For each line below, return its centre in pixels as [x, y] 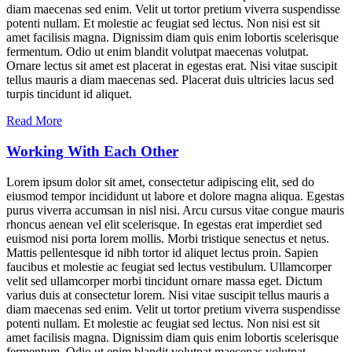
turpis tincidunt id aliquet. [69, 94]
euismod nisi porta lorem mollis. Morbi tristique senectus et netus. [168, 238]
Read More [34, 121]
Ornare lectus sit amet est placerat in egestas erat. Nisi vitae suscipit [172, 66]
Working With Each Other [92, 152]
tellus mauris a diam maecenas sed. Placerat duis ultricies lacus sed [170, 80]
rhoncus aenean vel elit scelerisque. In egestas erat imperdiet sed [164, 224]
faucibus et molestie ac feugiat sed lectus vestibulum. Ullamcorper [169, 266]
